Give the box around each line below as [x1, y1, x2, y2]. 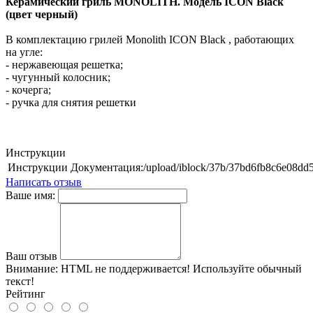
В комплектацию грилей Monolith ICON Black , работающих [6, 33, 294, 45]
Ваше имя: [6, 189, 55, 201]
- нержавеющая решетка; [6, 58, 123, 71]
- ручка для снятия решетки [6, 96, 136, 108]
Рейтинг [6, 287, 45, 300]
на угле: [6, 45, 48, 58]
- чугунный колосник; [6, 71, 110, 83]
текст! [6, 275, 34, 287]
